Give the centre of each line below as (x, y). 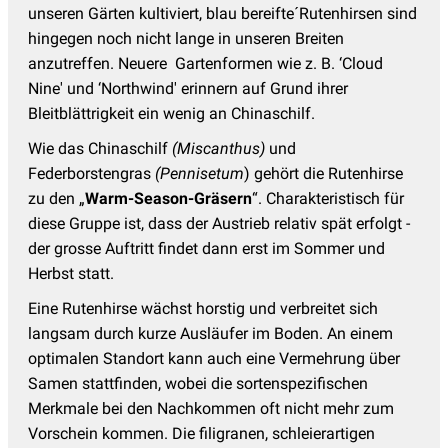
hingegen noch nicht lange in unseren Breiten (186, 38)
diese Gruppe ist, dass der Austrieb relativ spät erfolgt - (219, 223)
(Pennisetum (199, 173)
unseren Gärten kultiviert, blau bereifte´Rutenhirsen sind (222, 13)
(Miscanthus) (218, 148)
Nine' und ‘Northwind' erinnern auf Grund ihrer (188, 88)
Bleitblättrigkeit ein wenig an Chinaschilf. (171, 113)
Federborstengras (91, 173)
